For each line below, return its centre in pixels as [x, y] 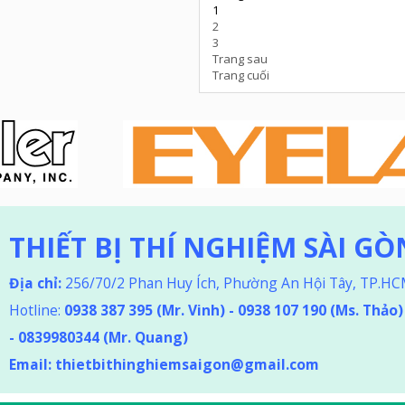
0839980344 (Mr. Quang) [103, 337]
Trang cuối [241, 75]
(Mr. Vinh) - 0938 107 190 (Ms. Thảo [275, 310]
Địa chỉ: [35, 283]
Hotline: [37, 310]
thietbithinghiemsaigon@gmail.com [187, 364]
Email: [32, 364]
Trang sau [240, 59]
